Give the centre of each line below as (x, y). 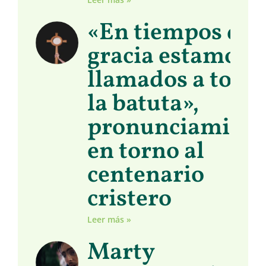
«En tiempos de (170, 34)
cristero (130, 200)
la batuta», (143, 105)
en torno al (146, 152)
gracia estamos (168, 57)
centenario (146, 176)
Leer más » (110, 220)
